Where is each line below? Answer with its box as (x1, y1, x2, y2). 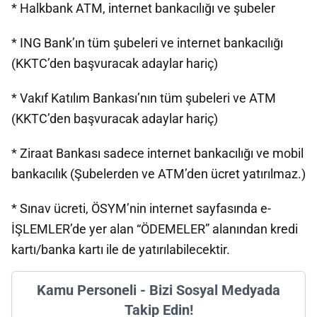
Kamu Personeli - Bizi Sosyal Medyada (37, 282, 280, 299)
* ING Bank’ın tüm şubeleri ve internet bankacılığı (11, 35, 283, 50)
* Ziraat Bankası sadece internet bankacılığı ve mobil (11, 146, 304, 161)
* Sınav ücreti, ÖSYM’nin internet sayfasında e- (11, 201, 271, 216)
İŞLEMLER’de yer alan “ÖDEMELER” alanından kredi (11, 221, 298, 236)
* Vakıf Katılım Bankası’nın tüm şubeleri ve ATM (11, 91, 276, 105)
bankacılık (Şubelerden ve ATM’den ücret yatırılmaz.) (11, 166, 306, 181)
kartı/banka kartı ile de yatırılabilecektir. (11, 242, 230, 257)
